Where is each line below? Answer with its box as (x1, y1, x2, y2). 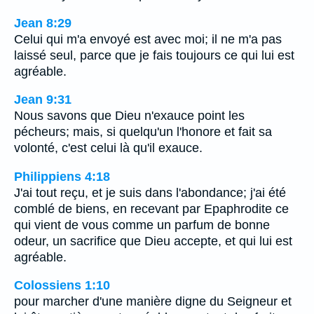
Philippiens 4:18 (14, 169, 110, 184)
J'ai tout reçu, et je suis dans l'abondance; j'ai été (14, 185, 286, 200)
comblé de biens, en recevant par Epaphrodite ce (14, 201, 289, 216)
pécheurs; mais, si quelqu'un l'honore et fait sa (14, 125, 272, 139)
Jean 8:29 (14, 15, 71, 30)
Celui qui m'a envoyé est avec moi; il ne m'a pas (14, 32, 282, 46)
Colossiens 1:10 (14, 278, 110, 293)
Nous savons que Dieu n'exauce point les (14, 109, 245, 123)
